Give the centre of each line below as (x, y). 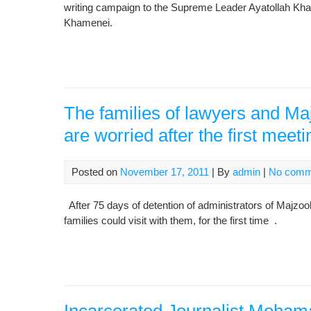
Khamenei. (88, 23)
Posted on (96, 172)
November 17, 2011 (165, 172)
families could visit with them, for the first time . (170, 220)
